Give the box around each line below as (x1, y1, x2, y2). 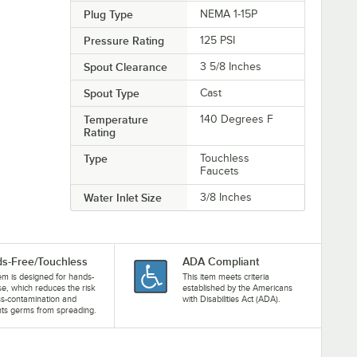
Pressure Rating (83, 33, 164, 47)
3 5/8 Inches (200, 60, 262, 73)
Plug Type (83, 7, 133, 21)
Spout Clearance (83, 60, 167, 73)
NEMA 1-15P (200, 7, 258, 20)
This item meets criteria (182, 271, 269, 281)
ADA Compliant (182, 254, 259, 268)
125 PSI (200, 33, 236, 46)
